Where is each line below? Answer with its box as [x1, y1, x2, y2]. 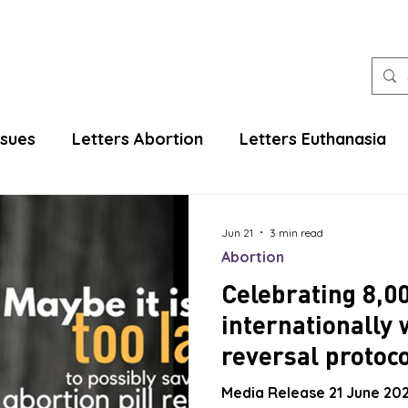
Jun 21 [221, 225, 253, 240]
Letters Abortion [72, 128, 203, 149]
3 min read [270, 225, 323, 240]
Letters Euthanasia [240, 128, 386, 149]
